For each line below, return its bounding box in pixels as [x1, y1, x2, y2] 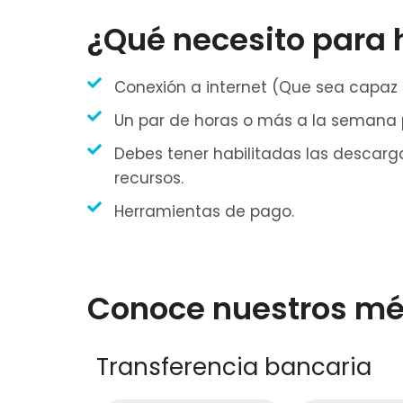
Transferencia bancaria [96, 350, 372, 383]
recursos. [114, 166, 184, 189]
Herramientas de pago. [114, 200, 294, 222]
